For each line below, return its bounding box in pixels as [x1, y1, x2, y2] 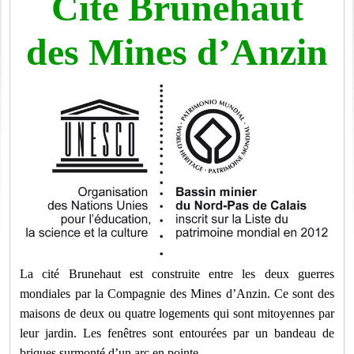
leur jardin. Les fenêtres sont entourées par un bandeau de [20, 326, 334, 340]
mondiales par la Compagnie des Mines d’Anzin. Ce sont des [20, 286, 334, 300]
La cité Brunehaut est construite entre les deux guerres [20, 266, 334, 281]
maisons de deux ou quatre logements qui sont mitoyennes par [20, 306, 334, 320]
